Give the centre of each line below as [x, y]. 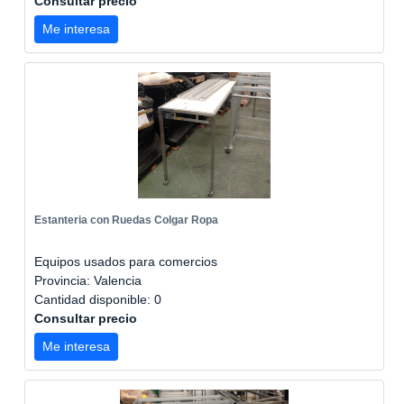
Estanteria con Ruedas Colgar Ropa [126, 220]
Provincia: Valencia [88, 280]
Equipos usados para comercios [126, 262]
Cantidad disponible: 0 [100, 299]
